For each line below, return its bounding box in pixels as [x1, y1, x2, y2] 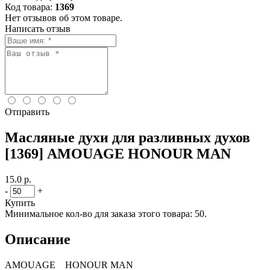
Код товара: [5, 2, 52, 12]
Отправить [5, 107, 49, 117]
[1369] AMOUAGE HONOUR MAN [5, 145, 231, 162]
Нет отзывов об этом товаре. [5, 13, 122, 23]
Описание [5, 231, 71, 247]
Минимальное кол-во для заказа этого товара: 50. [5, 208, 207, 219]
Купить [5, 197, 35, 208]
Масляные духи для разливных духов [5, 129, 250, 145]
